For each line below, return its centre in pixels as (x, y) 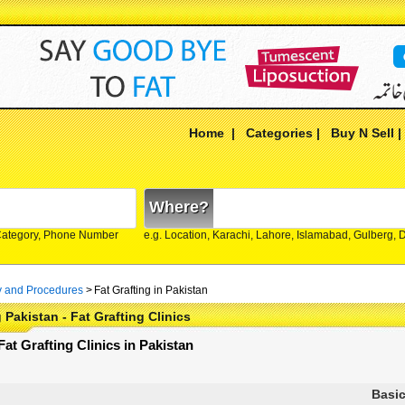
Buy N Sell (363, 133)
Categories (279, 133)
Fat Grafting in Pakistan (151, 290)
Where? (179, 207)
